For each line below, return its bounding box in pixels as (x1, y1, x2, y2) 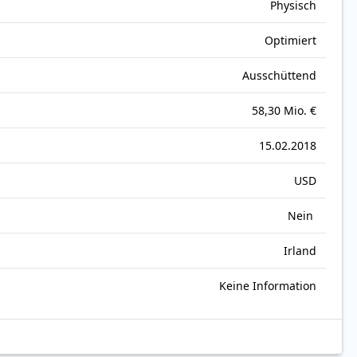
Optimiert (265, 33, 316, 49)
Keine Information (219, 278, 316, 294)
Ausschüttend (242, 68, 316, 84)
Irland (284, 243, 316, 259)
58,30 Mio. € (252, 103, 316, 119)
